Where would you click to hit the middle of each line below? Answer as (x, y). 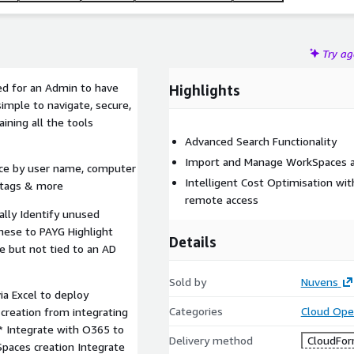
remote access (222, 200)
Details (193, 242)
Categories (196, 311)
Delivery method (211, 340)
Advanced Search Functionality (261, 141)
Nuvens (319, 282)
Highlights (205, 90)
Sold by (188, 282)
